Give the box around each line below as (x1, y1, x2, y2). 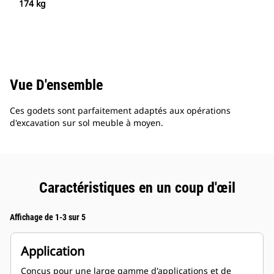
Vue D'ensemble (10, 76, 103, 94)
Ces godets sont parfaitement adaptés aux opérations (10, 105, 231, 117)
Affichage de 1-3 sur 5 (10, 212, 86, 223)
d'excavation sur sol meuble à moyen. (10, 117, 163, 129)
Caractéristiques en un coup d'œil (39, 179, 235, 197)
